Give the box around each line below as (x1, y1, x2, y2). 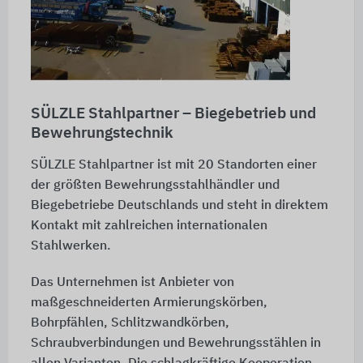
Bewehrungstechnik (30, 126, 173, 142)
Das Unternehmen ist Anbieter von (30, 276, 234, 290)
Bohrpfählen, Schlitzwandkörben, (30, 317, 229, 331)
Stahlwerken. (30, 240, 111, 254)
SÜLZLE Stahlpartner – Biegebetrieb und (30, 106, 316, 122)
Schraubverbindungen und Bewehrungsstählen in (30, 337, 321, 351)
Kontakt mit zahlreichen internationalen (30, 220, 267, 233)
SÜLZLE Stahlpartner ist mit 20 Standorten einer (30, 159, 317, 173)
